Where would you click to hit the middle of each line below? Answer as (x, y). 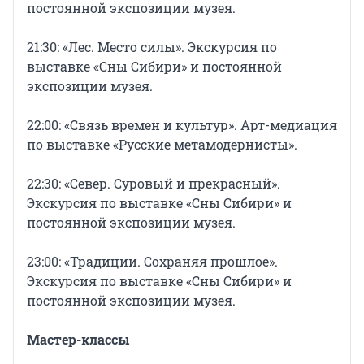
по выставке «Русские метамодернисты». (162, 145)
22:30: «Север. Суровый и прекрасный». (154, 184)
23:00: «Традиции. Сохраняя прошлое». (152, 262)
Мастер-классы (78, 340)
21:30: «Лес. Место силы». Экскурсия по (152, 47)
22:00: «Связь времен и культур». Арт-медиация (182, 125)
